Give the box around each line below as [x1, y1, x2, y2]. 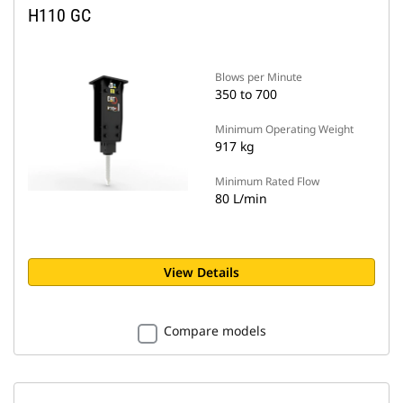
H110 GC [28, 4, 91, 26]
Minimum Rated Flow [215, 174, 319, 189]
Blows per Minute [215, 69, 302, 85]
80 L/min [215, 190, 267, 207]
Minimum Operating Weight [215, 121, 354, 137]
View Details [164, 264, 239, 281]
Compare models [163, 322, 266, 339]
